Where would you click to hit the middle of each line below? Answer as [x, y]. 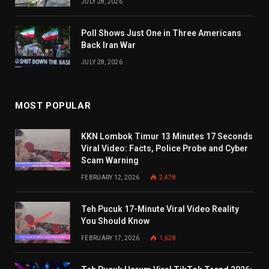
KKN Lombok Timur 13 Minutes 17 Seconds [167, 136]
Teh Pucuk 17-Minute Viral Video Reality [160, 209]
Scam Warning [110, 160]
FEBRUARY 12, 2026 [110, 177]
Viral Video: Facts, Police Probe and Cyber [165, 148]
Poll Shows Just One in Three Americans [161, 33]
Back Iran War [108, 45]
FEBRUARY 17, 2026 [110, 238]
